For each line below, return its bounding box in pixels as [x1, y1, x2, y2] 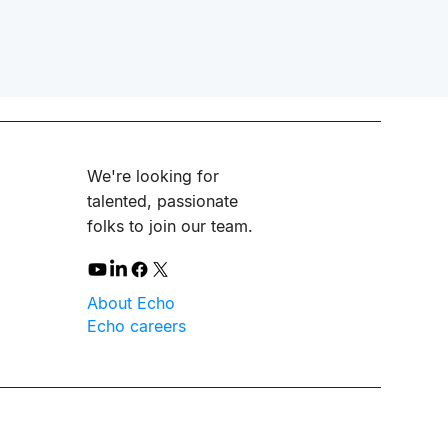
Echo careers [87, 316, 186, 336]
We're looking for [87, 166, 219, 186]
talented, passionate [87, 191, 238, 211]
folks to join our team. [87, 216, 253, 236]
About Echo [87, 293, 175, 313]
